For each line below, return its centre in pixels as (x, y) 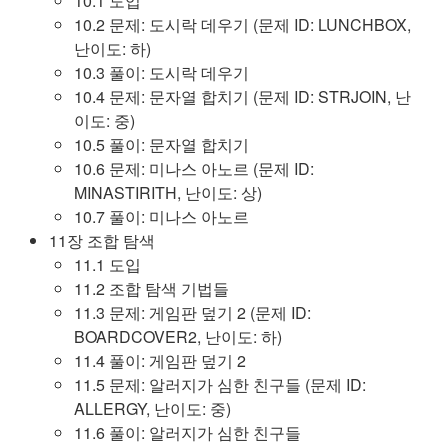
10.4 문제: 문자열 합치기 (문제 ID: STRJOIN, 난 (242, 96)
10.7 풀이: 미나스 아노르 (161, 216)
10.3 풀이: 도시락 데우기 (161, 72)
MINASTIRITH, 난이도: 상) (168, 192)
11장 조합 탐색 (102, 240)
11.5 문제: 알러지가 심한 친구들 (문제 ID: (220, 384)
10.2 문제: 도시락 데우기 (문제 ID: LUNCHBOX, (242, 24)
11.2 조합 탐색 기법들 (151, 288)
